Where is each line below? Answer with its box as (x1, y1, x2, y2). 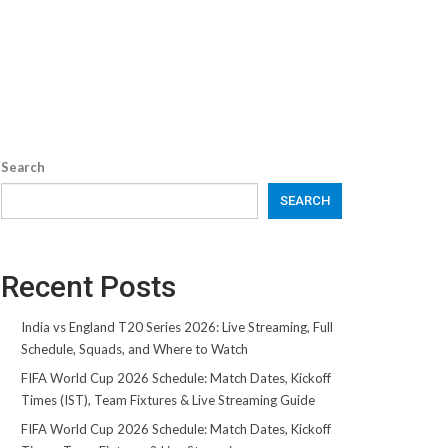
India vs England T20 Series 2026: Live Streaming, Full (20, 319, 333, 335)
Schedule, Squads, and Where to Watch (20, 341, 248, 357)
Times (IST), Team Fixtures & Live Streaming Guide (20, 392, 315, 408)
